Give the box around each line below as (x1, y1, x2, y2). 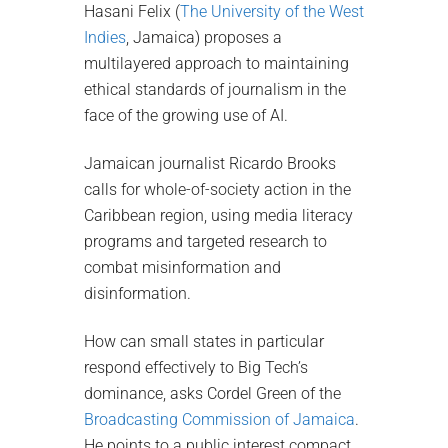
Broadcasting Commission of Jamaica (84, 409, 355, 429)
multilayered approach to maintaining (84, 53, 349, 73)
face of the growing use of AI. (84, 105, 288, 125)
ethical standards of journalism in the (84, 79, 346, 99)
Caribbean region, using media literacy (84, 205, 353, 225)
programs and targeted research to (84, 231, 327, 251)
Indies (84, 27, 126, 47)
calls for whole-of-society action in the (84, 179, 351, 199)
